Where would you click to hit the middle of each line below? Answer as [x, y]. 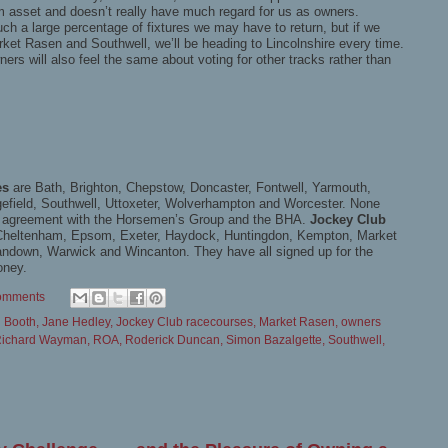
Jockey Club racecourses [184, 321]
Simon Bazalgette [274, 339]
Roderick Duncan [172, 339]
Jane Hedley [76, 321]
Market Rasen [297, 321]
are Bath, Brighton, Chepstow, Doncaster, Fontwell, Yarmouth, [190, 188]
